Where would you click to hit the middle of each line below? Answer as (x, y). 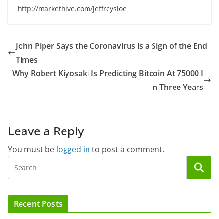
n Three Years (178, 87)
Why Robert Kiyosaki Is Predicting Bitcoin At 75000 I (108, 73)
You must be (32, 149)
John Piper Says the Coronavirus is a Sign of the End (111, 46)
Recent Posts (38, 204)
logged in (73, 149)
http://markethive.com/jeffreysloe (72, 8)
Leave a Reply (46, 131)
